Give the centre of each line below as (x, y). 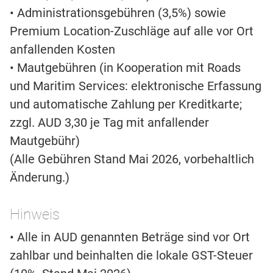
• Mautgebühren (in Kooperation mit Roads (125, 68)
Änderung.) (40, 178)
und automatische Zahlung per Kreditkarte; (126, 105)
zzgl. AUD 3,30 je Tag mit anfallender (109, 123)
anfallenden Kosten (62, 50)
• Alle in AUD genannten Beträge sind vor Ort (130, 237)
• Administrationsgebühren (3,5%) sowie (118, 13)
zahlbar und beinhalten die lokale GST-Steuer (131, 256)
